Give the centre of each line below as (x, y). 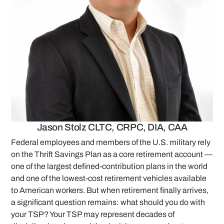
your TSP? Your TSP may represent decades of (93, 214)
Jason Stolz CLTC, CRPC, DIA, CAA (112, 127)
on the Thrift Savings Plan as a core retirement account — (112, 154)
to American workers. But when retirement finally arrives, (110, 190)
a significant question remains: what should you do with (108, 202)
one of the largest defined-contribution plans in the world (109, 166)
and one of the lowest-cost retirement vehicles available (109, 178)
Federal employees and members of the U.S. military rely (111, 142)
